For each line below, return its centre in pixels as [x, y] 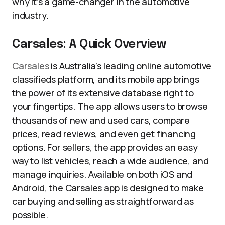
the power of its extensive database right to [103, 93]
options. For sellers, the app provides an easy [105, 147]
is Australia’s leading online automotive [130, 66]
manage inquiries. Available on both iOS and [102, 174]
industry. [30, 15]
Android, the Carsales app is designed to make [108, 188]
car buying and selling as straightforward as [103, 201]
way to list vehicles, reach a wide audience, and [110, 161]
